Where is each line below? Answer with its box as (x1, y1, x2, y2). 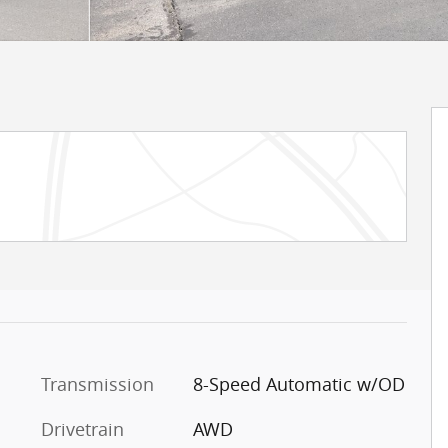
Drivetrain (41, 417, 124, 441)
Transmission (41, 372, 154, 396)
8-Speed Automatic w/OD (192, 372, 405, 396)
